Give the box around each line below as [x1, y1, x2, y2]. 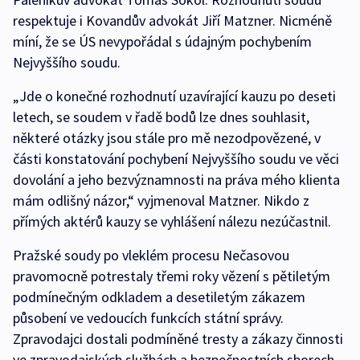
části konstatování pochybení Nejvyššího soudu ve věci [13, 149, 339, 168]
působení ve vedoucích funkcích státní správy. [13, 309, 284, 327]
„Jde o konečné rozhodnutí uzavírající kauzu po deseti [13, 87, 336, 105]
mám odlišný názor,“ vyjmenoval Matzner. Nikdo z [13, 191, 309, 210]
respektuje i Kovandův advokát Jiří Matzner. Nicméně [13, 11, 332, 30]
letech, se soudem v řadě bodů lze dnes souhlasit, [13, 108, 309, 126]
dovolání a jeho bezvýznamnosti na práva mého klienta [13, 170, 340, 189]
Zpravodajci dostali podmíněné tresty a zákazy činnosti [13, 329, 343, 348]
